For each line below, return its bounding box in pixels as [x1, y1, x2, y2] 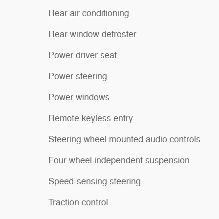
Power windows [48, 91, 109, 103]
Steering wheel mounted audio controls [48, 133, 200, 145]
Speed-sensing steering [48, 175, 141, 187]
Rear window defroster [48, 28, 136, 40]
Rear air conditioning [48, 7, 129, 19]
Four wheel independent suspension [48, 154, 190, 166]
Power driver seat [48, 49, 117, 61]
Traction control [48, 197, 108, 208]
